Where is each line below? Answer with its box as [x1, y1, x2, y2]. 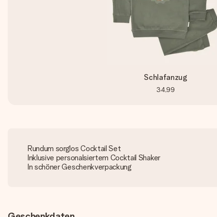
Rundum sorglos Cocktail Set [27, 144, 121, 153]
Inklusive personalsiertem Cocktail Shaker [27, 153, 160, 162]
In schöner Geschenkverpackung [27, 162, 132, 171]
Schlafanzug [144, 73, 187, 82]
